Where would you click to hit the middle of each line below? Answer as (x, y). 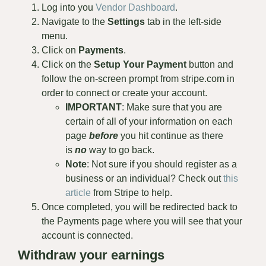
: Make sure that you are (172, 107)
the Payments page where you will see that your (142, 221)
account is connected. (87, 236)
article (78, 193)
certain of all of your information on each (149, 122)
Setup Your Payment (140, 65)
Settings (126, 22)
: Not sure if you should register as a (162, 164)
